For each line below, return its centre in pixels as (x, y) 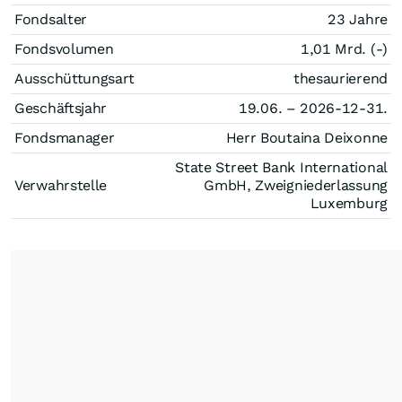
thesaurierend (340, 79)
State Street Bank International (281, 167)
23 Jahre (358, 19)
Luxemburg (349, 203)
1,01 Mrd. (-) (344, 49)
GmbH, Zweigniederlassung (296, 185)
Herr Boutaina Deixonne (306, 138)
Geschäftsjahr (61, 108)
